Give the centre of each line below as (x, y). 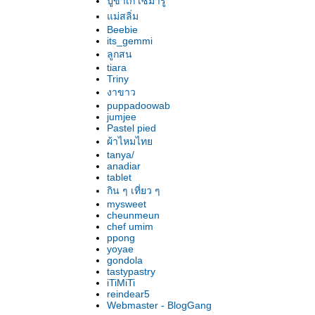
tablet (119, 177)
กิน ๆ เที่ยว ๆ (134, 191)
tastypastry (131, 271)
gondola (125, 260)
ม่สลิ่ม (123, 16)
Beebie (122, 30)
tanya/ (121, 155)
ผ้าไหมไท (130, 141)
